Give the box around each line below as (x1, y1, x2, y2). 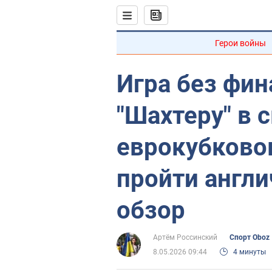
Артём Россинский (153, 233, 217, 242)
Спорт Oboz (229, 233, 270, 242)
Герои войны (215, 38, 266, 48)
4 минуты (233, 248, 266, 256)
